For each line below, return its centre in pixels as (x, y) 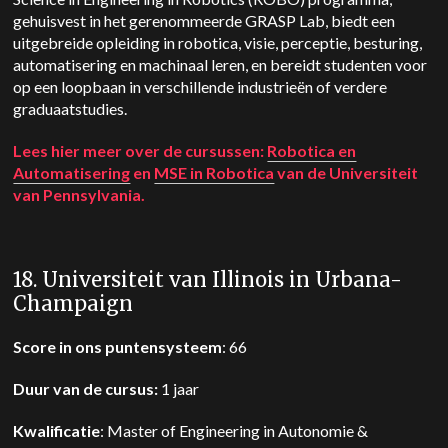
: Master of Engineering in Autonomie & (234, 430)
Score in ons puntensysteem (118, 346)
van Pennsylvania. (79, 194)
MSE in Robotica (214, 172)
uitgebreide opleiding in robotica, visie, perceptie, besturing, (218, 42)
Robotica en (312, 150)
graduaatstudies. (70, 108)
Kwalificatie (57, 430)
